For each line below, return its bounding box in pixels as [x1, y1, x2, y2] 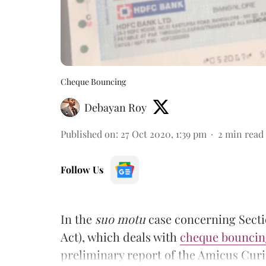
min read [225, 127, 264, 140]
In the [61, 210, 95, 227]
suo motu [95, 210, 145, 227]
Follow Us [61, 163, 103, 176]
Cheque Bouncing [61, 75, 126, 87]
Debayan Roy [84, 100, 147, 115]
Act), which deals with [61, 228, 180, 245]
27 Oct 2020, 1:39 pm [121, 127, 207, 140]
